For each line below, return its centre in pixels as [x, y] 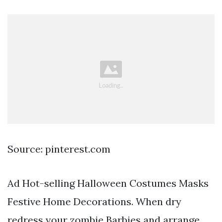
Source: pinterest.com [59, 149]
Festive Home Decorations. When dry [94, 202]
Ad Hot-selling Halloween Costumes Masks [108, 183]
